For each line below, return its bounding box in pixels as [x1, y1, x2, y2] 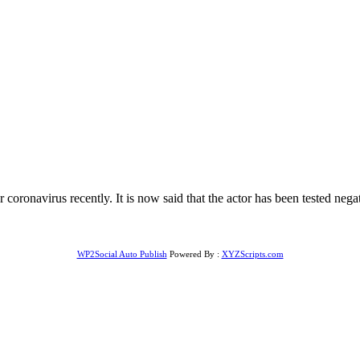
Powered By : [166, 248, 222, 259]
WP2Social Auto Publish [76, 248, 167, 259]
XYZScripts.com [221, 248, 284, 259]
